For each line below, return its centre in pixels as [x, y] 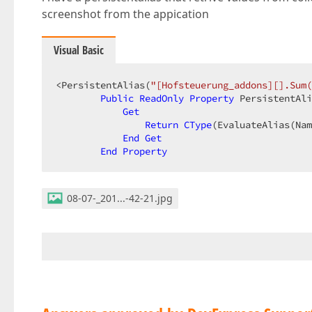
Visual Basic [79, 50]
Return [162, 125]
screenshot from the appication [125, 14]
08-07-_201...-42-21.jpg [120, 198]
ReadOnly [162, 98]
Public [117, 98]
